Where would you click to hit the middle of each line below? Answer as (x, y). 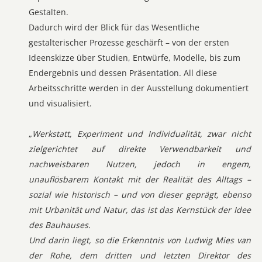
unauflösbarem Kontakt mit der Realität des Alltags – (140, 179)
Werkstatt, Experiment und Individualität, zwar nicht (142, 134)
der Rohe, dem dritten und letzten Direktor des (140, 255)
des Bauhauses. (60, 225)
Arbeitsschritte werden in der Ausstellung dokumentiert (139, 88)
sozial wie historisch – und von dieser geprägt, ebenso (140, 194)
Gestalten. (49, 12)
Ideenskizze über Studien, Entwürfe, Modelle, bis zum (135, 58)
